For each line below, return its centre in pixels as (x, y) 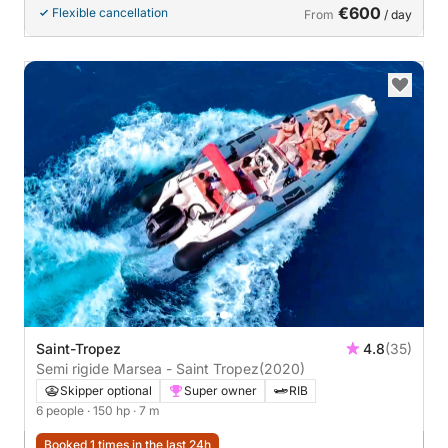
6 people (61, 410)
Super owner (220, 390)
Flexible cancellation (110, 12)
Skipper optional (106, 390)
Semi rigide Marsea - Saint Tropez (147, 368)
